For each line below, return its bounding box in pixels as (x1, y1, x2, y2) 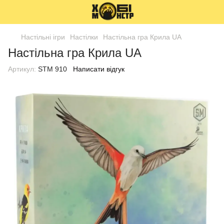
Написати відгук (73, 65, 124, 73)
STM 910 (36, 65, 67, 73)
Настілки (70, 33, 98, 41)
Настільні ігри (21, 33, 65, 41)
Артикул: (8, 65, 36, 73)
